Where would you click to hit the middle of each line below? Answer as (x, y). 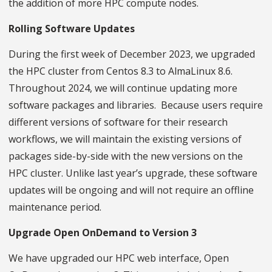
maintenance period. (56, 207)
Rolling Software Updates (74, 29)
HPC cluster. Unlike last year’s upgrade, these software (133, 173)
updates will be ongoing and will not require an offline (131, 190)
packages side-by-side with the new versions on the (126, 156)
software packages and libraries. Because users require (136, 105)
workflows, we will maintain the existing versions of (125, 139)
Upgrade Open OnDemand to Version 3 (104, 233)
